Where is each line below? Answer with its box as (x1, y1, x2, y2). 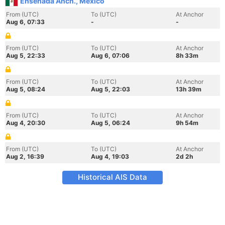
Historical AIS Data (78, 172, 147, 182)
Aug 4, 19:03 (91, 153, 129, 160)
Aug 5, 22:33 (6, 52, 45, 59)
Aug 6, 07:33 (6, 18, 45, 26)
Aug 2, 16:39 (6, 153, 44, 160)
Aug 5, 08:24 (6, 85, 45, 93)
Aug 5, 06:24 (91, 119, 130, 127)
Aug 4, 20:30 (6, 119, 45, 127)
